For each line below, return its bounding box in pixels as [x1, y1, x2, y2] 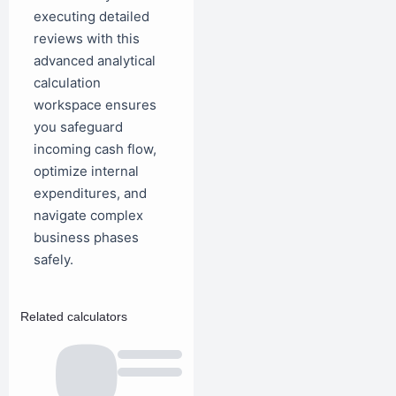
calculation [34, 73, 101, 91]
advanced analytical [34, 51, 156, 69]
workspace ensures [34, 95, 156, 113]
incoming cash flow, [34, 140, 156, 157]
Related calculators [20, 308, 127, 324]
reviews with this [34, 29, 140, 47]
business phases [34, 228, 139, 246]
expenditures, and [34, 184, 147, 202]
